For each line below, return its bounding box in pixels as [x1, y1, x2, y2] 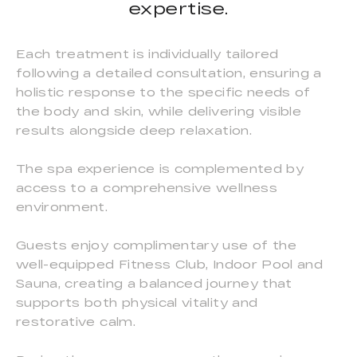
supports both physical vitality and [16, 296, 258, 310]
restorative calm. [16, 315, 135, 329]
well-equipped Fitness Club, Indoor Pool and [16, 257, 324, 272]
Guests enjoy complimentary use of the [16, 238, 296, 253]
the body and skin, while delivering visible [16, 104, 302, 119]
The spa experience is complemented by [16, 162, 304, 176]
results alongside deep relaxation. [16, 124, 252, 138]
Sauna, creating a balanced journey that [16, 277, 292, 291]
